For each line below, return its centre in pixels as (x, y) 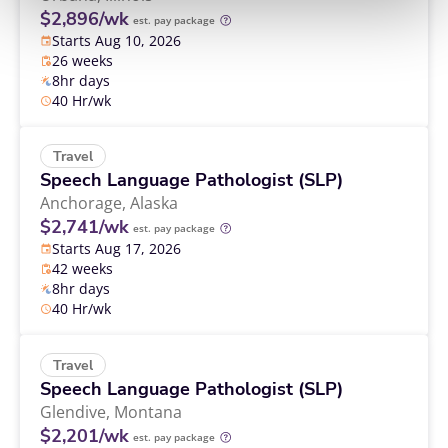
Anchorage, (85, 203)
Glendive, (77, 411)
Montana (148, 411)
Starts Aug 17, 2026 (116, 249)
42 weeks (82, 269)
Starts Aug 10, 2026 (116, 41)
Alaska (154, 203)
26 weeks (82, 61)
